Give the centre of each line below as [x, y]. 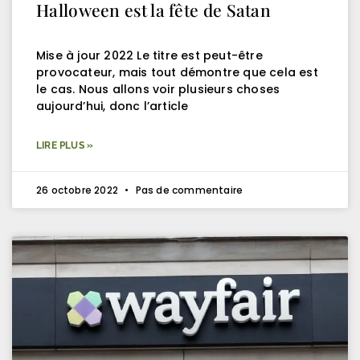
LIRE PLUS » [65, 145]
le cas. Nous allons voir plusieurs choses [158, 89]
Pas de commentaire [188, 190]
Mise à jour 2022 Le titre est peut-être [149, 55]
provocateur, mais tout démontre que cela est [177, 72]
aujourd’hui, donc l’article [112, 106]
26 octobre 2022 [79, 190]
